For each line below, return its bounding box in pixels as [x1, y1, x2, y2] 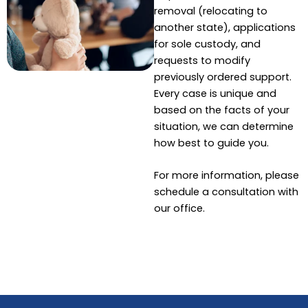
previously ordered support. [154, 70, 291, 84]
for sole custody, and [154, 37, 261, 51]
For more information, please [154, 168, 299, 183]
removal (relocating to [154, 4, 267, 18]
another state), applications [154, 21, 296, 34]
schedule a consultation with [154, 185, 298, 199]
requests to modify [154, 54, 250, 67]
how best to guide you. [154, 136, 269, 150]
